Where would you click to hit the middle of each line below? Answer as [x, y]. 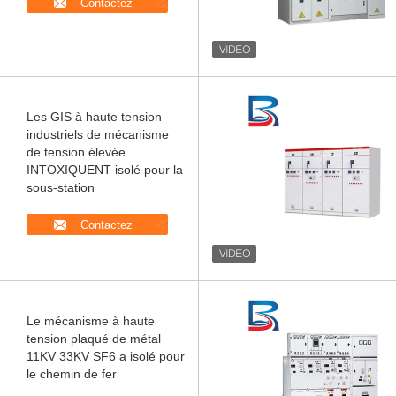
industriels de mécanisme [98, 134]
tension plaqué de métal [94, 339]
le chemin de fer [72, 374]
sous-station [61, 187]
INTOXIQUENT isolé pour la [105, 170]
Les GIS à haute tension [94, 117]
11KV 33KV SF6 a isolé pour [106, 356]
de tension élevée [76, 152]
